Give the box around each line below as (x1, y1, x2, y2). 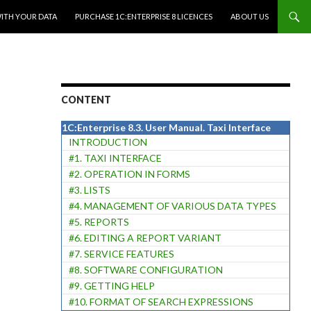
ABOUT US (230, 12, 269, 21)
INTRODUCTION (68, 136, 147, 148)
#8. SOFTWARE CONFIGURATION (68, 264, 223, 276)
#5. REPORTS (68, 216, 129, 228)
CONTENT (60, 94, 111, 106)
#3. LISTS (68, 184, 110, 196)
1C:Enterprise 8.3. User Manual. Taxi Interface (61, 121, 271, 133)
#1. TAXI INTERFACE (68, 152, 162, 164)
